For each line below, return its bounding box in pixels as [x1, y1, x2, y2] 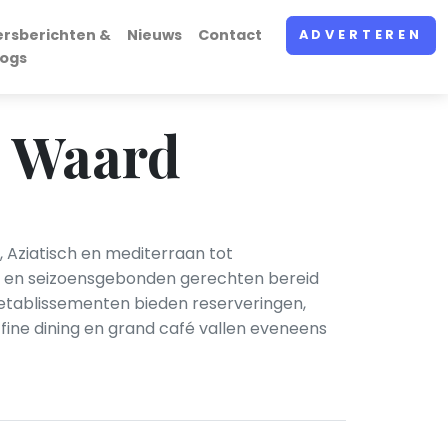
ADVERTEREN [298, 26, 423, 44]
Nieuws [126, 25, 182, 45]
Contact [197, 25, 262, 45]
